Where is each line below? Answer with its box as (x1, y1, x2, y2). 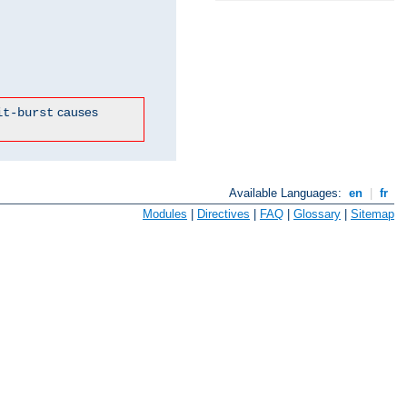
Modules (143, 206, 187, 221)
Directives (197, 206, 250, 221)
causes (54, 104, 98, 120)
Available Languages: (229, 186, 346, 201)
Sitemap (351, 206, 394, 221)
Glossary (293, 206, 341, 221)
